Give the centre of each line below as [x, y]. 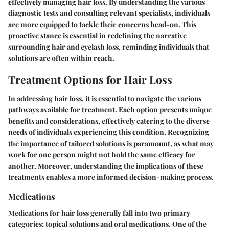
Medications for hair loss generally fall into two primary [99, 213]
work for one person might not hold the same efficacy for [102, 155]
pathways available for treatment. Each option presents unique [110, 110]
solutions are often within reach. [61, 58]
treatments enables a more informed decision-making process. [111, 177]
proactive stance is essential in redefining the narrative [97, 35]
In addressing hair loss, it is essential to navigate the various [105, 99]
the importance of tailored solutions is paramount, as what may [111, 144]
